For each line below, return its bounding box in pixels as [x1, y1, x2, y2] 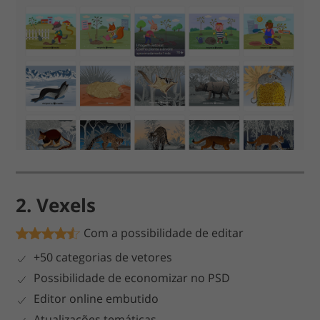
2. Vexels [16, 191, 96, 218]
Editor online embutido [34, 290, 162, 306]
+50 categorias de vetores [34, 249, 176, 265]
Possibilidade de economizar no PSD [34, 269, 231, 286]
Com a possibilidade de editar [84, 224, 244, 241]
